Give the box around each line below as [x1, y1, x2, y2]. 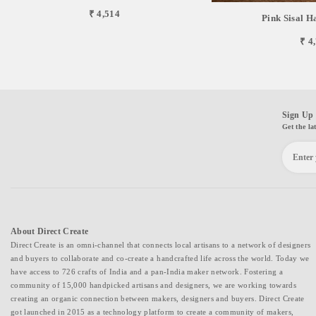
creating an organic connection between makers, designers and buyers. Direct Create [11, 293, 305, 303]
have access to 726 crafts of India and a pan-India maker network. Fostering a [11, 267, 283, 276]
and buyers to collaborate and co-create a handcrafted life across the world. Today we [11, 253, 310, 262]
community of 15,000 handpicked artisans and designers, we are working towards [11, 280, 296, 289]
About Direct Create [11, 226, 89, 236]
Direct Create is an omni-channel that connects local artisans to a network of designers [11, 240, 311, 249]
